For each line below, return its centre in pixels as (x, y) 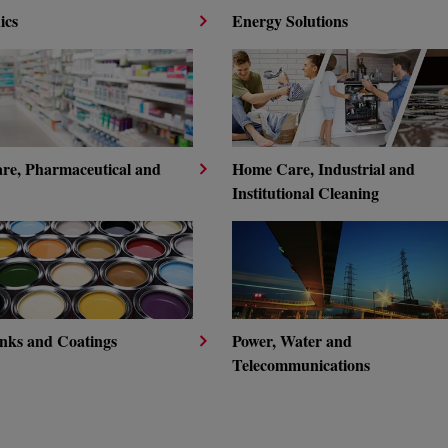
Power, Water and (292, 340)
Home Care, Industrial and (323, 168)
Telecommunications (301, 364)
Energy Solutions (290, 20)
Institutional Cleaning (305, 192)
